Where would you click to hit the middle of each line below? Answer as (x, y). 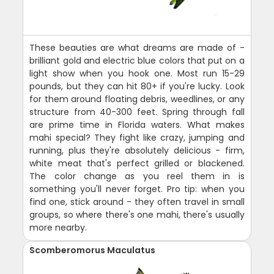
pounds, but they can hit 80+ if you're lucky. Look (137, 86)
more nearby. (58, 227)
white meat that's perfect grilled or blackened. (137, 163)
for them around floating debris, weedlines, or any (137, 99)
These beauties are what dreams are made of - (137, 47)
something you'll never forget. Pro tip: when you (137, 189)
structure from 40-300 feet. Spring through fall (137, 112)
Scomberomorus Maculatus (93, 250)
